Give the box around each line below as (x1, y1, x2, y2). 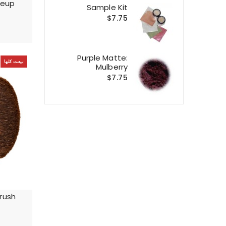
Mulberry (96, 61, 128, 72)
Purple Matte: (77, 52, 128, 63)
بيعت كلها (4, 59, 24, 65)
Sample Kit (87, 2, 128, 13)
